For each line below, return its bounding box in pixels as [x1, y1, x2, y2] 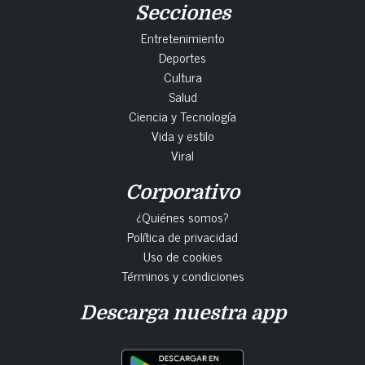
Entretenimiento [140, 27, 225, 49]
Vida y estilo [151, 125, 214, 147]
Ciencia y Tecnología [129, 105, 236, 127]
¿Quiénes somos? [136, 206, 229, 228]
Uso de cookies [143, 245, 222, 267]
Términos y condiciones [121, 265, 244, 287]
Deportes [159, 46, 206, 68]
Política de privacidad [127, 226, 238, 248]
